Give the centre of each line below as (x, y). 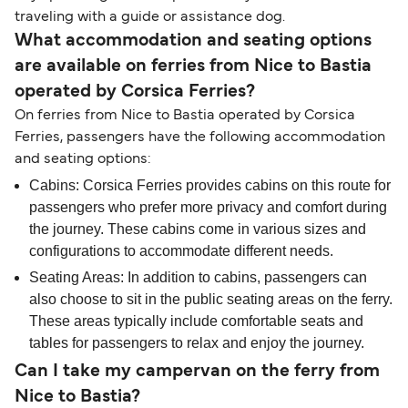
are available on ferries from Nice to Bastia (193, 67)
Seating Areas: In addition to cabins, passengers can (198, 278)
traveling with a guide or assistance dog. (150, 18)
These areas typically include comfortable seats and (196, 321)
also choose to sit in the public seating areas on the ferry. (211, 300)
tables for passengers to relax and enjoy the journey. (197, 343)
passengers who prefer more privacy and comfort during (208, 208)
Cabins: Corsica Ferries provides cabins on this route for (210, 186)
